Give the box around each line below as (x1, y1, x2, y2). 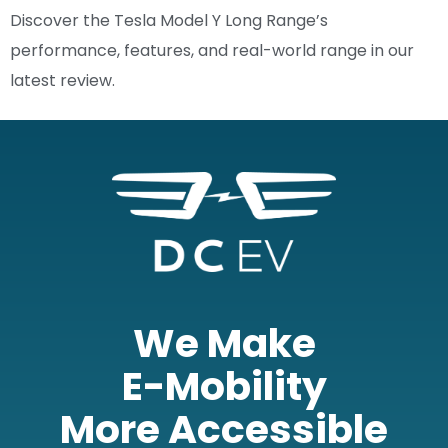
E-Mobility (121, 359, 327, 415)
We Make (132, 316, 316, 372)
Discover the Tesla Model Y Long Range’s (10, 9, 328, 33)
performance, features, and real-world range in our (10, 39, 414, 63)
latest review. (10, 69, 115, 93)
